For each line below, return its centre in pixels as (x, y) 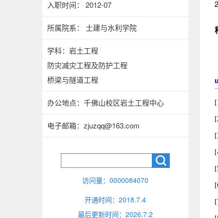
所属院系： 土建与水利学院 (92, 27)
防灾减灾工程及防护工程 (87, 65)
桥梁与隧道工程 (73, 80)
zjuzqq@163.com (112, 125)
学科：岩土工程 (73, 50)
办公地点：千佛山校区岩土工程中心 (106, 102)
